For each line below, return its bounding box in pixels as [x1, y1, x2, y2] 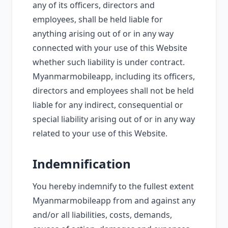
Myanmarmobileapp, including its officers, [33, 71, 195, 82]
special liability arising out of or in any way [33, 113, 195, 125]
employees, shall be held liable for [33, 14, 163, 25]
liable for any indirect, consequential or [33, 99, 183, 110]
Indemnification [33, 155, 131, 172]
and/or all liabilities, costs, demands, [33, 209, 172, 220]
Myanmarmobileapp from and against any [33, 195, 195, 206]
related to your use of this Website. [33, 128, 167, 139]
